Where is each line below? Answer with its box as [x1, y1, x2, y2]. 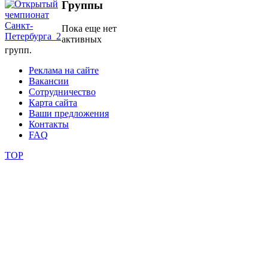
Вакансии [29, 75, 69, 86]
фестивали [118, 47, 188, 63]
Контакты [29, 118, 69, 129]
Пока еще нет [62, 23, 117, 33]
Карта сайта [29, 97, 77, 108]
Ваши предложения [29, 108, 109, 118]
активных [62, 33, 102, 44]
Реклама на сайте [29, 65, 99, 75]
